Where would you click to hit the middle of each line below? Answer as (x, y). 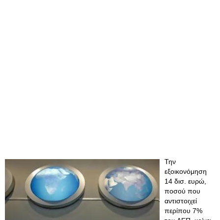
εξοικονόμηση (186, 171)
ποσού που (182, 191)
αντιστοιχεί (181, 201)
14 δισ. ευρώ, (185, 181)
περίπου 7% (183, 211)
